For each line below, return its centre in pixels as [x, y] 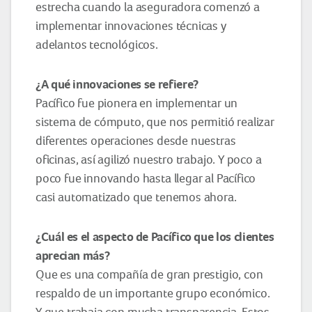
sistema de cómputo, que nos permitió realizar [155, 122]
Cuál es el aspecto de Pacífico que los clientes [157, 236]
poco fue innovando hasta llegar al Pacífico [146, 178]
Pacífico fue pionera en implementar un [137, 103]
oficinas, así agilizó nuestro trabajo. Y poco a [149, 159]
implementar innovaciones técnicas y [131, 25]
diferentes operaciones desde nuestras [136, 140]
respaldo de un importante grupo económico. [153, 293]
